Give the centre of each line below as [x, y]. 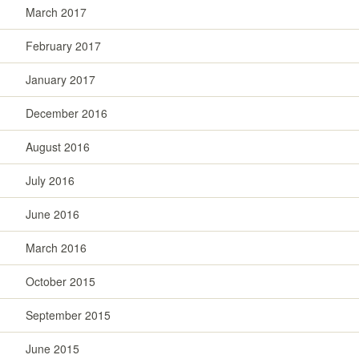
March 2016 [56, 247]
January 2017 [61, 79]
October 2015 [61, 281]
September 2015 [68, 315]
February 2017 [63, 45]
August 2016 [58, 146]
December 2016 [67, 113]
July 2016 [50, 180]
